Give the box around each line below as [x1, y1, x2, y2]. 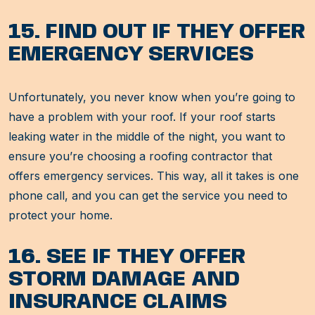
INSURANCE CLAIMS [8, 291, 227, 314]
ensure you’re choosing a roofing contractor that [8, 149, 272, 164]
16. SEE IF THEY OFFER [8, 246, 245, 269]
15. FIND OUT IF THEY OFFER [8, 21, 305, 44]
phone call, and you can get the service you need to [8, 188, 288, 203]
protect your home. [8, 208, 112, 223]
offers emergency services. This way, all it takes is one [8, 169, 299, 184]
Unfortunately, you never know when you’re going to [8, 90, 295, 105]
